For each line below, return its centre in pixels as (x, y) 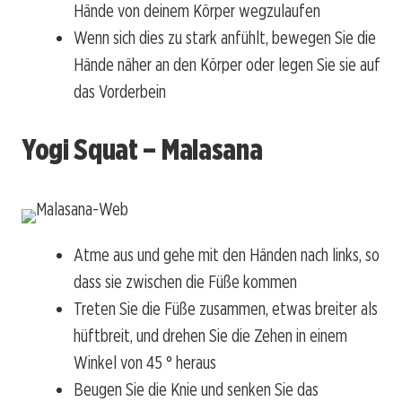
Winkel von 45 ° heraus (145, 362)
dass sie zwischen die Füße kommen (185, 281)
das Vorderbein (120, 91)
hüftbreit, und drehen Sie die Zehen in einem (210, 335)
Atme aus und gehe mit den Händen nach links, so (227, 254)
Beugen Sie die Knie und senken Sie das (196, 389)
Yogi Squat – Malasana (142, 150)
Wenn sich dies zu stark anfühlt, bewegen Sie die (225, 37)
